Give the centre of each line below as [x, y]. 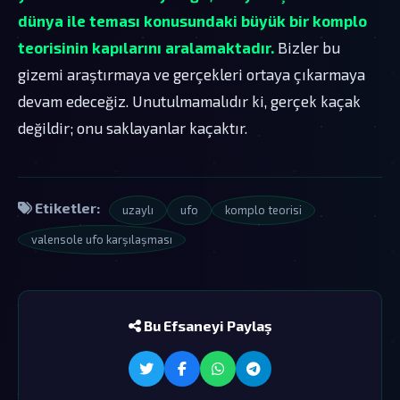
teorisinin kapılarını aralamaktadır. [146, 47]
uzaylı [138, 209]
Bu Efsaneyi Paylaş [206, 325]
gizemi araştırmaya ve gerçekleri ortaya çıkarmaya [192, 74]
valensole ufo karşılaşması [102, 239]
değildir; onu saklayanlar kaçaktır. [133, 127]
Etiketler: [66, 207]
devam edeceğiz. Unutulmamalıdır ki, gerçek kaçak [189, 100]
